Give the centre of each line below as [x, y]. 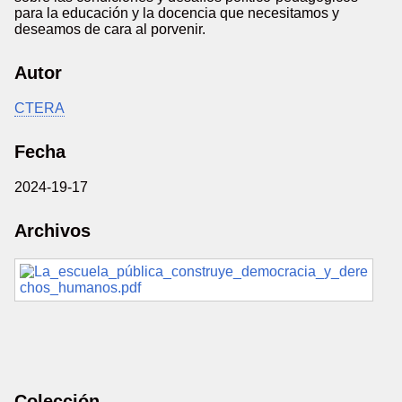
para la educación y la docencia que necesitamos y [177, 13]
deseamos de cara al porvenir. [110, 29]
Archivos [52, 231]
